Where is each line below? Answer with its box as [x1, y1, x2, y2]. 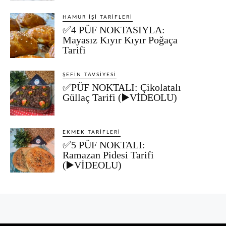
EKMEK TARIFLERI [63, 129, 121, 135]
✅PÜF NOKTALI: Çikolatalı [63, 82, 182, 93]
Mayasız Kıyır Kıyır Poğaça [63, 34, 178, 46]
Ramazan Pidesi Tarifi [63, 149, 154, 160]
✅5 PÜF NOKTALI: [63, 139, 146, 150]
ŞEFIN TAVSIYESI [63, 72, 117, 78]
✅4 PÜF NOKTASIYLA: [63, 24, 165, 36]
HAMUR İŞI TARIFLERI [63, 15, 133, 20]
